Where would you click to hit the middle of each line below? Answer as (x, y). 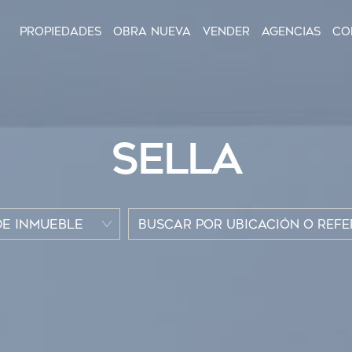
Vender (226, 31)
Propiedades (60, 31)
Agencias (291, 31)
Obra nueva (152, 31)
